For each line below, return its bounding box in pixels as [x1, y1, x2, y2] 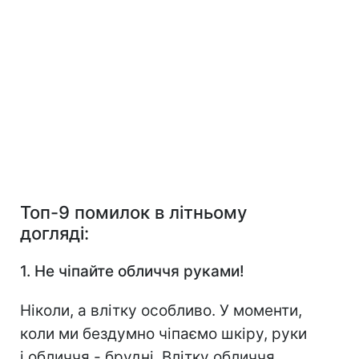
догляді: [20, 223, 89, 244]
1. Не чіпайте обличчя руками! [20, 262, 244, 281]
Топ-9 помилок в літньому [20, 202, 247, 224]
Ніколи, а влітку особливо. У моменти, [20, 301, 302, 321]
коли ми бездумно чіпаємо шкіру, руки [20, 325, 307, 344]
